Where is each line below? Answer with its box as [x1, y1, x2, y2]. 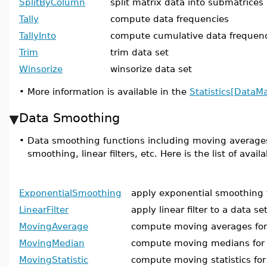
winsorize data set [110, 64, 192, 74]
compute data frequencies [110, 14, 229, 24]
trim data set [110, 47, 169, 57]
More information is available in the [27, 86, 190, 97]
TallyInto [19, 30, 56, 41]
